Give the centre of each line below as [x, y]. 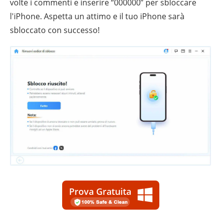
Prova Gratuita [100, 191]
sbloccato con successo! [55, 30]
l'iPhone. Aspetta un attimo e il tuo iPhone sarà [97, 16]
